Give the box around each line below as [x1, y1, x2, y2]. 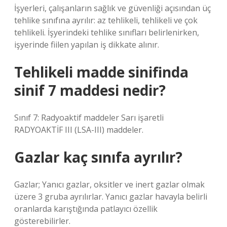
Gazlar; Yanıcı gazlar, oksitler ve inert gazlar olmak [14, 179, 205, 190]
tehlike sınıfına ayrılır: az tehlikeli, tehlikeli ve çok [14, 15, 198, 26]
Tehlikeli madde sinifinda [14, 62, 188, 82]
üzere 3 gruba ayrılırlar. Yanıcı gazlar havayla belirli [14, 191, 207, 202]
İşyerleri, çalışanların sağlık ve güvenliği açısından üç [14, 3, 211, 14]
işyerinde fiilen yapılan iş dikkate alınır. [14, 39, 159, 50]
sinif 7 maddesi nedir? [14, 81, 166, 100]
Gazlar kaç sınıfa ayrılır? [14, 147, 182, 167]
